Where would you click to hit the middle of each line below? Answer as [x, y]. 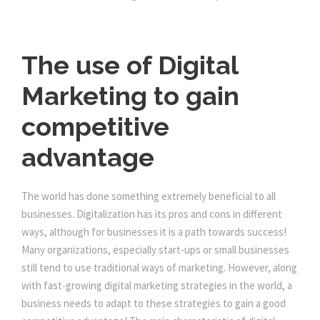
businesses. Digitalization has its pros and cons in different [152, 214]
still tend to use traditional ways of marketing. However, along [159, 268]
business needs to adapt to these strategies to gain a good [154, 304]
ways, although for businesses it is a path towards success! [154, 232]
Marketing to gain [130, 96]
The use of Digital [130, 65]
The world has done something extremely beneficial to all [149, 196]
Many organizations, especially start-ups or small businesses [155, 250]
